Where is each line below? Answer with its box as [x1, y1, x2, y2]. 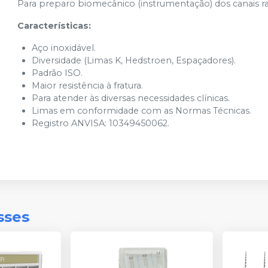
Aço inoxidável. [32, 42, 96, 53]
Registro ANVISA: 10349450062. [32, 118, 170, 129]
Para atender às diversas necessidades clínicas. [32, 93, 230, 103]
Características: [17, 20, 92, 31]
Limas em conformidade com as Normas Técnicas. [32, 105, 252, 116]
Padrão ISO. [32, 68, 83, 78]
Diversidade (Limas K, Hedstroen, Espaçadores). [32, 55, 236, 66]
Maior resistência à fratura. [32, 80, 144, 91]
